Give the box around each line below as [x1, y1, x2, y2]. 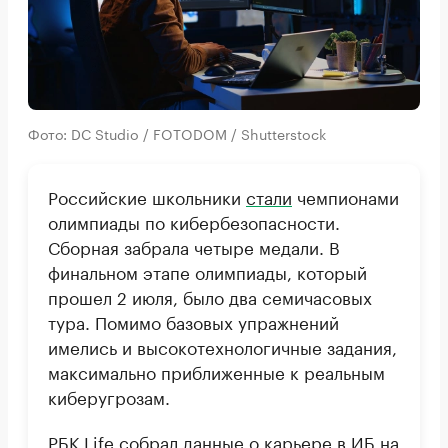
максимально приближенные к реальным [48, 357, 385, 384]
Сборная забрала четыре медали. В [48, 232, 340, 259]
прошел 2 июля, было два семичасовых [48, 282, 372, 309]
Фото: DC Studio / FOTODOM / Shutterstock [28, 121, 326, 144]
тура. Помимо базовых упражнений [48, 307, 339, 334]
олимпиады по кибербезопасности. [48, 207, 340, 234]
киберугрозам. [48, 382, 170, 409]
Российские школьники [48, 182, 246, 209]
